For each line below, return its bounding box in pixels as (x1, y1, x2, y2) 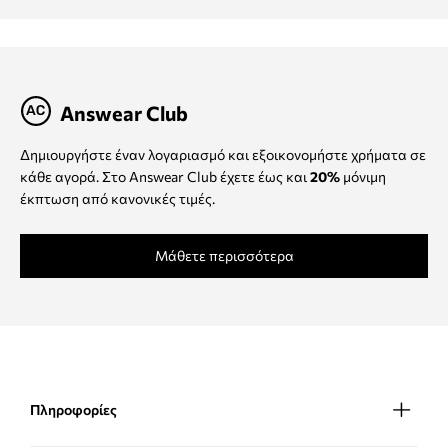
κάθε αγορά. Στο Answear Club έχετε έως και (20, 168, 310, 186)
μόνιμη (340, 168, 386, 186)
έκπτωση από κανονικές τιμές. (20, 190, 215, 208)
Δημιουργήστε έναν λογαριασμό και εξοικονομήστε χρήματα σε (20, 146, 426, 164)
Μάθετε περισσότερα (154, 247, 294, 265)
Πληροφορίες (30, 401, 117, 419)
